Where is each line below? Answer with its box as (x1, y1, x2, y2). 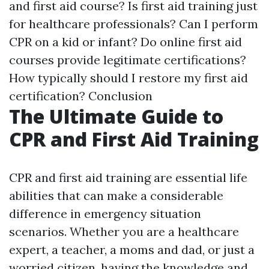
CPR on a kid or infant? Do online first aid (9, 34, 242, 49)
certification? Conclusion (9, 88, 153, 103)
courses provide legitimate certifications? (9, 52, 246, 67)
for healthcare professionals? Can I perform (9, 16, 258, 31)
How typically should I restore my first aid (9, 70, 248, 85)
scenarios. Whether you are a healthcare (9, 224, 239, 239)
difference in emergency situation (9, 206, 201, 221)
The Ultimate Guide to (9, 103, 223, 129)
